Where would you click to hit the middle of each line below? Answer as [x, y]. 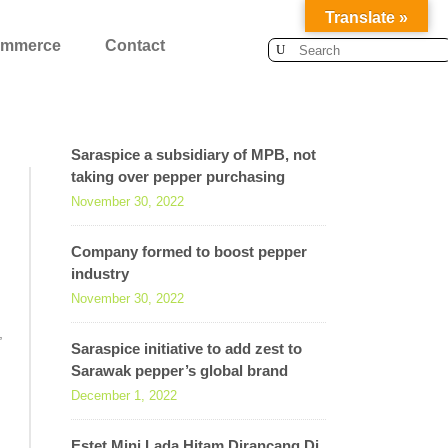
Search [289, 48]
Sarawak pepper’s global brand [179, 370]
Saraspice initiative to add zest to [186, 348]
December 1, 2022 [124, 395]
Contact [135, 46]
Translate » [366, 17]
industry [100, 273]
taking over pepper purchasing [178, 176]
